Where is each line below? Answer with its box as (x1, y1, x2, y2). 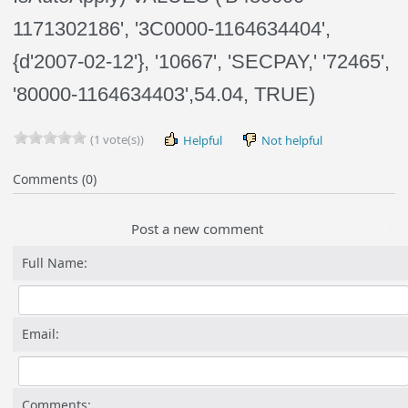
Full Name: (22, 254, 88, 271)
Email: (22, 325, 60, 342)
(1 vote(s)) (87, 131, 145, 148)
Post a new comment (131, 219, 264, 238)
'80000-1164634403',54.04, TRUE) (13, 83, 316, 106)
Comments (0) (13, 170, 97, 188)
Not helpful (259, 132, 323, 148)
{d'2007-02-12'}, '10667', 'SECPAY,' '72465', (13, 50, 391, 73)
